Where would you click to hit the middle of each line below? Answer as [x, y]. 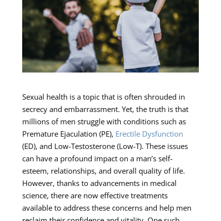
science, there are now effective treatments [95, 196]
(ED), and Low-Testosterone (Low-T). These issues [105, 146]
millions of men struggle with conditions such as [104, 122]
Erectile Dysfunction [149, 134]
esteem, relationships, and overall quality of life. [103, 171]
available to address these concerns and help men [107, 208]
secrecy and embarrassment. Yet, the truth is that [105, 109]
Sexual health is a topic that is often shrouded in [103, 97]
